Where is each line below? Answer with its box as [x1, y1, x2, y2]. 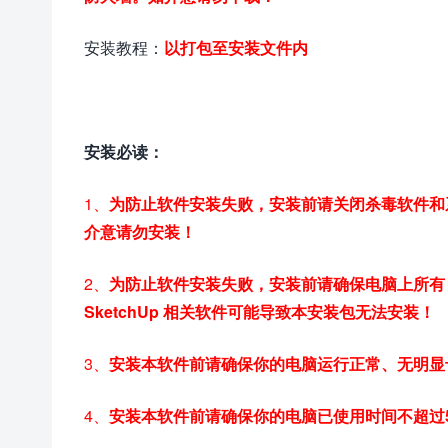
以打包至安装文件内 [164, 35, 308, 59]
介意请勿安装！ [84, 219, 196, 243]
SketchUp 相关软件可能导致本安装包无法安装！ [84, 299, 435, 323]
